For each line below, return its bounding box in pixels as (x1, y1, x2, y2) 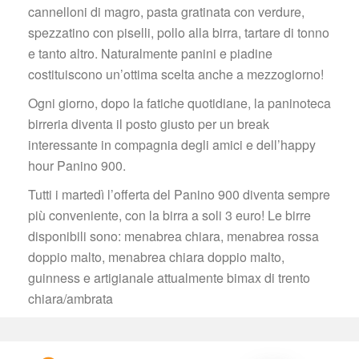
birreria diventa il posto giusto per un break (28, 115, 269, 133)
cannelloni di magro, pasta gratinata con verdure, (28, 2, 305, 21)
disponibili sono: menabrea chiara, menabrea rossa (28, 227, 319, 245)
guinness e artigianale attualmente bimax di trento (28, 268, 310, 287)
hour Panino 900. (28, 156, 126, 175)
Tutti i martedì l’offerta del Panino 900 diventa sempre (28, 185, 330, 204)
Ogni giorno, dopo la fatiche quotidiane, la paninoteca (28, 94, 331, 112)
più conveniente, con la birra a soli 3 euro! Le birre (28, 206, 311, 224)
